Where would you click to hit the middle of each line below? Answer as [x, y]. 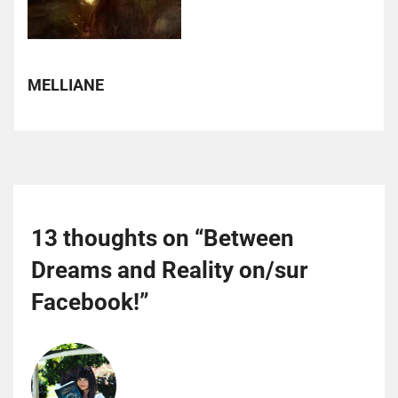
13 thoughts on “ [117, 238]
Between [249, 238]
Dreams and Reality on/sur [170, 270]
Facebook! [85, 302]
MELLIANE [66, 85]
